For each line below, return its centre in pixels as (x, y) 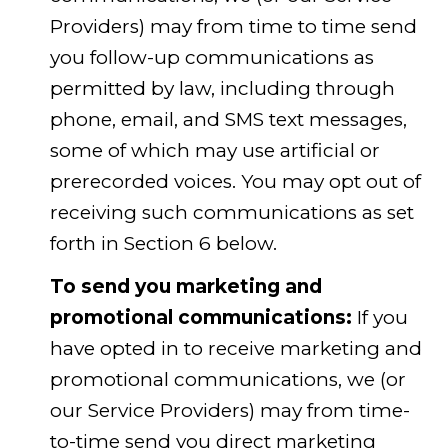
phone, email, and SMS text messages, (228, 119)
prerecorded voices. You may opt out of (235, 181)
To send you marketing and (185, 287)
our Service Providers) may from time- (229, 411)
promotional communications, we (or (227, 380)
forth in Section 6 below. (163, 243)
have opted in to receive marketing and (235, 349)
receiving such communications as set (231, 212)
